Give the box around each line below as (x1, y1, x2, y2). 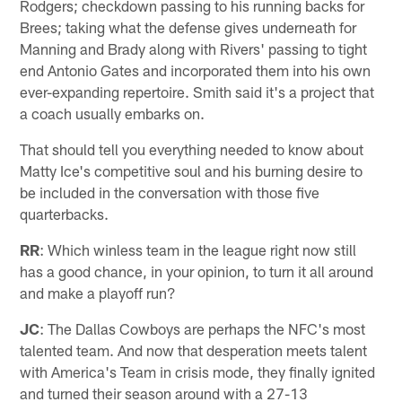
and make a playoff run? (20, 283, 177, 301)
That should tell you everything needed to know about (20, 139, 364, 158)
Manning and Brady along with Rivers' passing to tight (20, 39, 368, 57)
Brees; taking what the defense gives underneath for (20, 17, 357, 36)
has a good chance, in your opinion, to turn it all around (20, 261, 374, 280)
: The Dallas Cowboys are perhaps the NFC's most (39, 319, 366, 337)
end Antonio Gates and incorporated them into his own (20, 60, 371, 79)
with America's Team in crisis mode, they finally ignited (20, 362, 376, 380)
